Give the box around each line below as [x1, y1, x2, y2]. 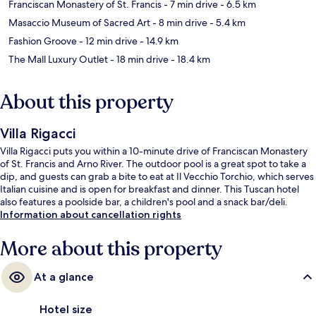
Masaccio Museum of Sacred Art [8, 16, 150, 29]
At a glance [34, 269, 94, 284]
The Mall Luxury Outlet [8, 52, 108, 66]
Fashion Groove [8, 34, 77, 47]
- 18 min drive [108, 52, 169, 66]
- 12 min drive [77, 34, 138, 47]
